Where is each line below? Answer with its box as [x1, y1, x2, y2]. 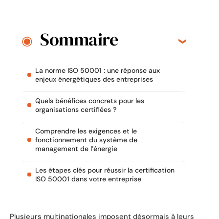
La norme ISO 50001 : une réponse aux [35, 66, 160, 75]
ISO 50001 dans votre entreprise [35, 175, 141, 184]
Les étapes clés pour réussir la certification [35, 166, 175, 175]
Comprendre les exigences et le [35, 127, 137, 136]
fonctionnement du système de [35, 135, 137, 145]
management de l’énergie [35, 144, 117, 153]
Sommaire [40, 27, 118, 52]
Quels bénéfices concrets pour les [35, 96, 144, 106]
